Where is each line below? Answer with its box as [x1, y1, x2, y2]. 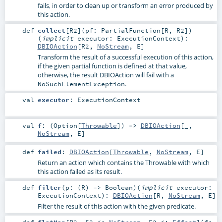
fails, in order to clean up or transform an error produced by [37, 1, 213, 10]
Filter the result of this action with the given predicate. [37, 201, 196, 211]
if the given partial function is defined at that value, [37, 61, 187, 71]
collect [37, 26, 65, 35]
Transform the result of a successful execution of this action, [37, 53, 214, 62]
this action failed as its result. [37, 166, 122, 176]
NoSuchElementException [37, 80, 125, 88]
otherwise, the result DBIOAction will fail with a [37, 70, 174, 80]
